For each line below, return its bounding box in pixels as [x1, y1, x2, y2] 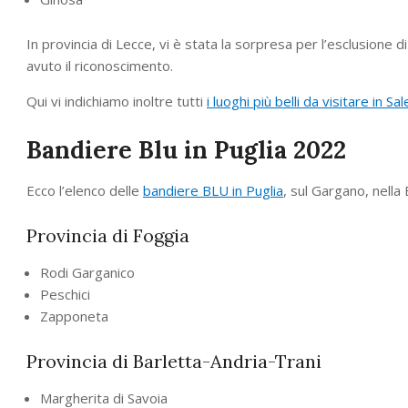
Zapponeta [40, 306, 108, 325]
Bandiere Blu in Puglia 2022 [26, 134, 346, 165]
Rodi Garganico [40, 262, 135, 281]
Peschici [40, 284, 90, 303]
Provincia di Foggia [26, 223, 189, 247]
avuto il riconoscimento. [26, 56, 173, 75]
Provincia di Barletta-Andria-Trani [26, 349, 321, 372]
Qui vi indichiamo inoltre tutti [26, 91, 207, 110]
